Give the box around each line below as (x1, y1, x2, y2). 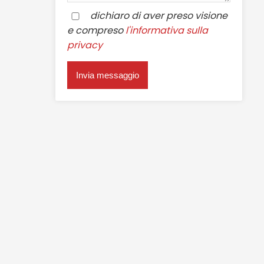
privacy (67, 38, 103, 52)
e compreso (67, 23, 126, 37)
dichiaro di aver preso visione (82, 8, 227, 22)
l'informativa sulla (125, 23, 208, 37)
